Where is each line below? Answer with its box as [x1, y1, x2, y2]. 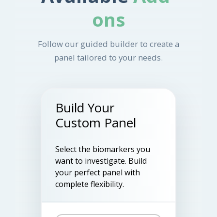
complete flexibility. [55, 178, 124, 189]
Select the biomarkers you [55, 143, 150, 155]
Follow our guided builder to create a [38, 38, 179, 50]
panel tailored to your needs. [54, 52, 163, 63]
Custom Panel [55, 114, 136, 132]
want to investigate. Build [55, 155, 147, 166]
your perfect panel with [55, 167, 140, 178]
